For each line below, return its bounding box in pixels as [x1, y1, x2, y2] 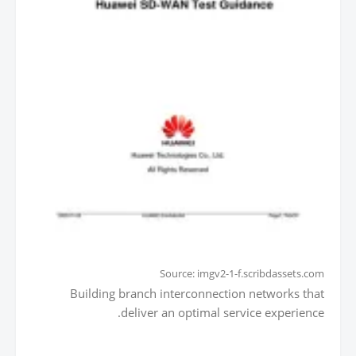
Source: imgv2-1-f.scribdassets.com [160, 266, 324, 281]
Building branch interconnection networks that [70, 284, 324, 301]
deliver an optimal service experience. [121, 304, 324, 320]
